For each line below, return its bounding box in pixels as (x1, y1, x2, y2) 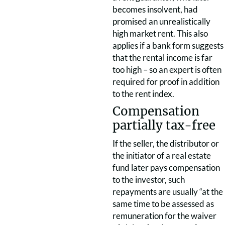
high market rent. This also (113, 28, 208, 39)
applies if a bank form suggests (113, 40, 223, 51)
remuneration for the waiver (113, 210, 216, 221)
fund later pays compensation (113, 162, 220, 173)
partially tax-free (113, 118, 215, 133)
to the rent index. (113, 88, 174, 99)
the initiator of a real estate (113, 150, 211, 161)
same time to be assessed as (113, 198, 214, 209)
